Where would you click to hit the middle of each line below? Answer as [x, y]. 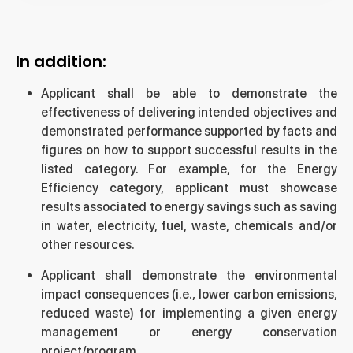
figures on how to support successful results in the [189, 150]
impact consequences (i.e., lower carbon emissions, [189, 294]
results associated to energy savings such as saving [189, 207]
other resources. [88, 245]
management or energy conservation [189, 332]
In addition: [61, 61]
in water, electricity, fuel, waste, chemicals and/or [189, 226]
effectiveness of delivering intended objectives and [189, 112]
